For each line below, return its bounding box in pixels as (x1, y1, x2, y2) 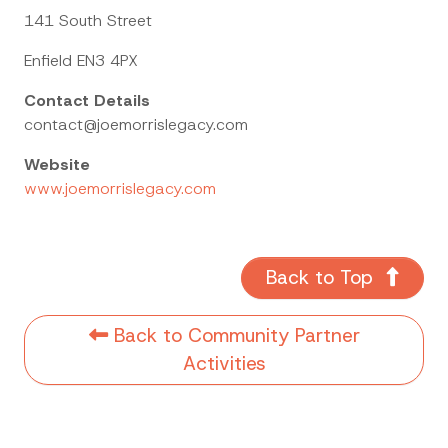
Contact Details (24, 90, 150, 111)
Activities (182, 351, 266, 376)
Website (24, 154, 90, 175)
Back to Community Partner (107, 323, 360, 348)
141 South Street (24, 10, 152, 31)
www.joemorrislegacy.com (24, 178, 216, 199)
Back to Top (266, 265, 379, 290)
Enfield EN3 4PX (24, 50, 138, 71)
